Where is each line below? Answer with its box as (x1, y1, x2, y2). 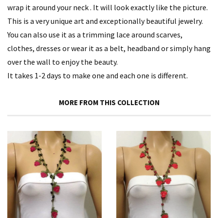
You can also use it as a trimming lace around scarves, (7, 29, 182, 39)
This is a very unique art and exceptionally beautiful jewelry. (7, 16, 203, 26)
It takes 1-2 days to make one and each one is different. (7, 70, 188, 80)
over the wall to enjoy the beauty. (7, 56, 118, 67)
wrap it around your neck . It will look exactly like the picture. (7, 2, 208, 12)
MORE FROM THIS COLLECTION (58, 97, 160, 107)
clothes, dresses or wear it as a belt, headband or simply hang (7, 43, 211, 53)
